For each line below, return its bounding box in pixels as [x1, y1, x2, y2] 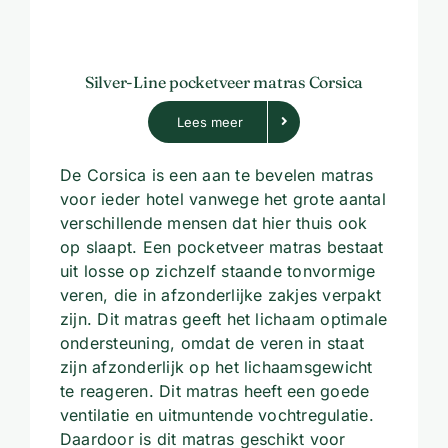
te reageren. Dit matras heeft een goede [59, 380, 370, 401]
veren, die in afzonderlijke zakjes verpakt [59, 284, 382, 305]
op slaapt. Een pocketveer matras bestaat [59, 236, 384, 257]
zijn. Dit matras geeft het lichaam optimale [59, 308, 388, 329]
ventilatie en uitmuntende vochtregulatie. [59, 404, 374, 425]
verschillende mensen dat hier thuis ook [59, 212, 368, 233]
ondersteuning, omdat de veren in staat [59, 332, 365, 353]
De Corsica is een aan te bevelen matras [59, 164, 374, 185]
